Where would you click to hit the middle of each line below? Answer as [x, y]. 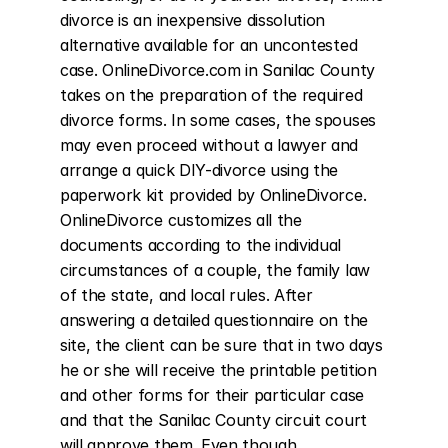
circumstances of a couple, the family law [215, 270]
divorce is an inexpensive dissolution [193, 20]
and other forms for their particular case [212, 395]
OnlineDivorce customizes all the [181, 220]
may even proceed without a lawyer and [209, 145]
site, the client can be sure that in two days [221, 345]
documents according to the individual [201, 245]
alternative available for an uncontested [209, 45]
